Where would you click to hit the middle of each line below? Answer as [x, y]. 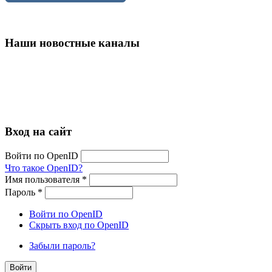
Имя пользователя [43, 179]
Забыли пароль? [62, 245]
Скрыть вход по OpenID [79, 225]
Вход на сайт [38, 131]
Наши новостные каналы [72, 43]
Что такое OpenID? [44, 168]
